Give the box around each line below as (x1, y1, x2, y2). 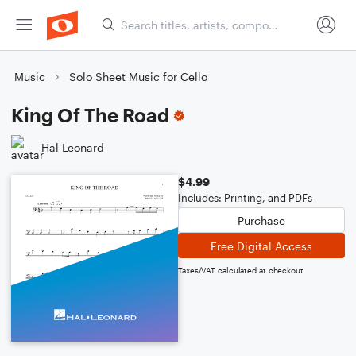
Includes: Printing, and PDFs (178, 192, 312, 204)
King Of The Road (11, 103, 169, 126)
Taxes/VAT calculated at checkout (178, 265, 304, 275)
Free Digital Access (211, 238, 312, 253)
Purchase (238, 213, 285, 227)
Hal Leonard (41, 140, 104, 154)
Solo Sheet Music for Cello (69, 70, 207, 83)
